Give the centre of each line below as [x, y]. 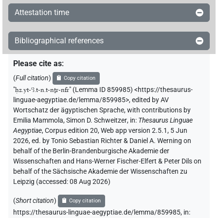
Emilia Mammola [38, 120]
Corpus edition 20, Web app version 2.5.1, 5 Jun [116, 130]
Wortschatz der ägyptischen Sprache [69, 110]
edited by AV [150, 100]
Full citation [32, 78]
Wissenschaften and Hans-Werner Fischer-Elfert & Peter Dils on [107, 161]
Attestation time [42, 12]
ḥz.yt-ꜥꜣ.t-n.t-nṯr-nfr [42, 90]
